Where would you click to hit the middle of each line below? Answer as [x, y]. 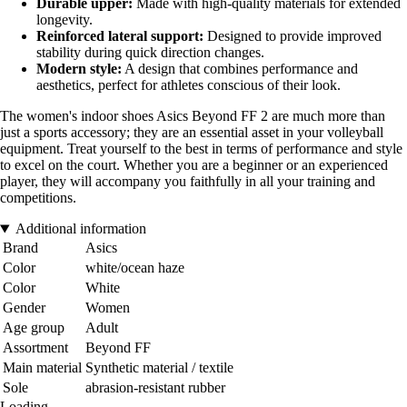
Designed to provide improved [293, 36]
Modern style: [79, 69]
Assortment [35, 348]
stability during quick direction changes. [150, 53]
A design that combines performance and [240, 69]
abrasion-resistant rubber [155, 388]
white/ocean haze [135, 268]
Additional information [80, 229]
